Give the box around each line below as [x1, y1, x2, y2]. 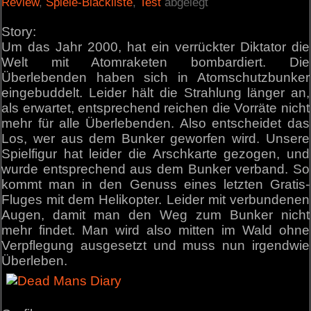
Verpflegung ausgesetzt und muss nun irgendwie [1, 238, 310, 253]
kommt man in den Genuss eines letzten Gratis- [1, 177, 310, 192]
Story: [1, 24, 37, 40]
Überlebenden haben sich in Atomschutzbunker [1, 70, 310, 85]
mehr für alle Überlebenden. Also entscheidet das [1, 116, 310, 131]
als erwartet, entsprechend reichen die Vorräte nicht [1, 101, 310, 116]
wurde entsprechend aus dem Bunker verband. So [1, 162, 310, 177]
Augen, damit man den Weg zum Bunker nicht [1, 208, 310, 223]
